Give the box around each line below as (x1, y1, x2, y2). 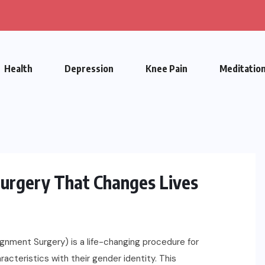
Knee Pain (146, 62, 188, 75)
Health (4, 62, 33, 75)
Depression (64, 62, 114, 75)
